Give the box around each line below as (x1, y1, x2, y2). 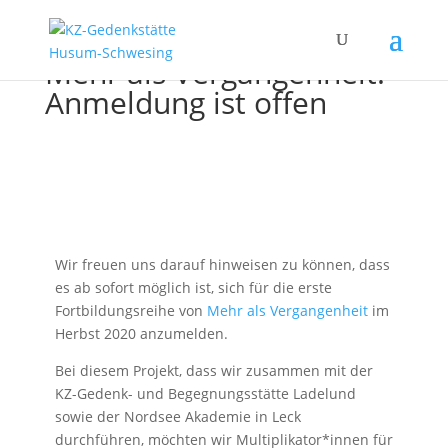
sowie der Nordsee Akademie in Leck (54, 407, 301, 426)
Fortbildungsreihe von (54, 301, 207, 320)
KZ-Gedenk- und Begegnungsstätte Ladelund (54, 384, 356, 403)
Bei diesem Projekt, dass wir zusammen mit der (54, 361, 373, 380)
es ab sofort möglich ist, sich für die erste (54, 278, 332, 297)
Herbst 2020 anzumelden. (54, 324, 228, 343)
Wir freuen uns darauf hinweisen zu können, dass (54, 255, 390, 274)
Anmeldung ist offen (44, 82, 327, 123)
